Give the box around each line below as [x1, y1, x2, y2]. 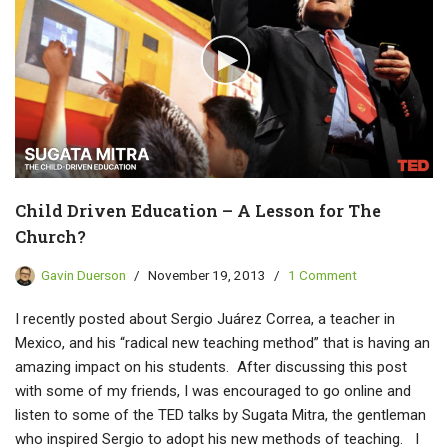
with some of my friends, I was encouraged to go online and [15, 382, 411, 401]
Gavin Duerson [41, 267, 126, 284]
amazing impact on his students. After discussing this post [15, 358, 407, 377]
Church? [15, 226, 86, 248]
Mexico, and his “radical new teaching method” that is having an [15, 334, 430, 353]
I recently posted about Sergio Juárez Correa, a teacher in [15, 310, 395, 329]
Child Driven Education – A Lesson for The [15, 200, 381, 222]
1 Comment [288, 267, 357, 284]
